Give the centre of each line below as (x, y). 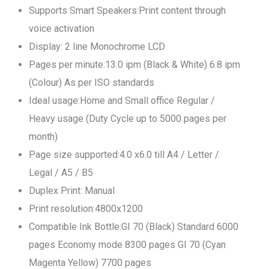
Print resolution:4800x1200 (86, 209)
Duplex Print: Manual (72, 191)
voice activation (62, 29)
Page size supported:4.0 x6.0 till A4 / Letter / (124, 155)
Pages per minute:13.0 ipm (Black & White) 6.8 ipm (134, 65)
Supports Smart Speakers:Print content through (127, 11)
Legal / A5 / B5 (61, 173)
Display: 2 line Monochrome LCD (97, 47)
